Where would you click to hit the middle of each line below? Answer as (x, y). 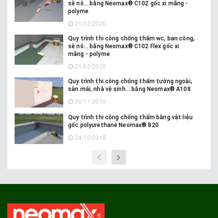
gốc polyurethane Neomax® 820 (113, 125)
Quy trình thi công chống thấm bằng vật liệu (130, 118)
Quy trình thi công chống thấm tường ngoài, (130, 81)
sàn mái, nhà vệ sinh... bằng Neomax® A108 (129, 89)
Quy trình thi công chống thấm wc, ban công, (131, 38)
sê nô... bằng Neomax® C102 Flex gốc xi (124, 46)
